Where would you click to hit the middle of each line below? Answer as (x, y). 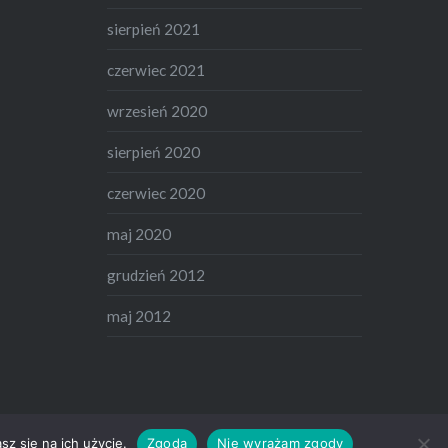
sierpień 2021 (154, 29)
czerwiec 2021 (156, 70)
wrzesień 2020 (157, 111)
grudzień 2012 (156, 275)
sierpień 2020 (154, 152)
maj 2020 (139, 234)
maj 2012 (139, 316)
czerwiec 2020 (156, 193)
